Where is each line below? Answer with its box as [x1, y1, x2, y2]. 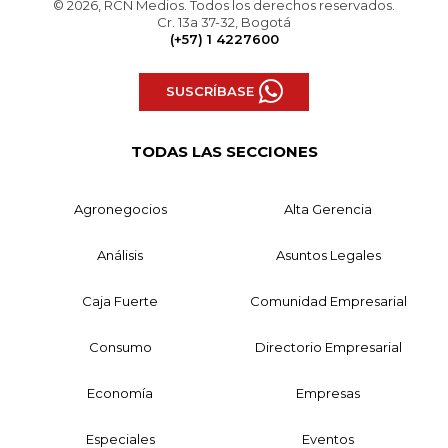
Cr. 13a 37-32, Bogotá [157, 13, 291, 30]
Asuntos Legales [275, 246, 381, 263]
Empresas [296, 384, 360, 401]
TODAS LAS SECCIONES [130, 141, 318, 161]
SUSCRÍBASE [165, 83, 254, 100]
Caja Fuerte [82, 292, 158, 309]
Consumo [88, 338, 152, 355]
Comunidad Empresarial [249, 292, 407, 309]
